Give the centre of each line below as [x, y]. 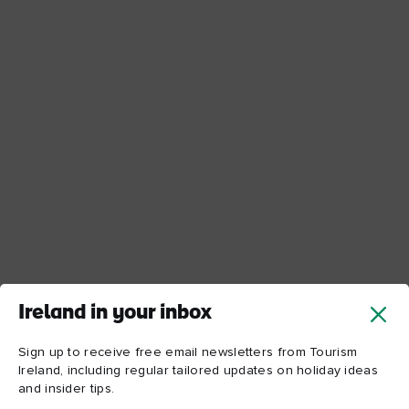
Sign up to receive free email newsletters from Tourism [188, 352]
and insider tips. [67, 388]
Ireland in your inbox [115, 313]
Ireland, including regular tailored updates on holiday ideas [198, 370]
